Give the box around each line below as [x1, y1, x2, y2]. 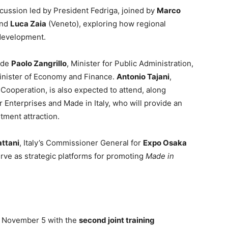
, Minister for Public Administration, [67, 59, 193, 68]
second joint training [79, 215, 155, 225]
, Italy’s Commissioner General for [19, 138, 143, 148]
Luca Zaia [10, 19, 46, 28]
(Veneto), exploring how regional [46, 19, 166, 28]
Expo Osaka [143, 138, 187, 148]
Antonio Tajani [117, 72, 169, 81]
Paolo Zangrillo [11, 59, 67, 68]
